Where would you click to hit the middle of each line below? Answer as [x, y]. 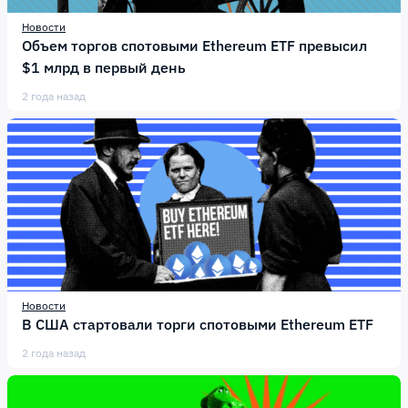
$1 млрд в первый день [104, 67]
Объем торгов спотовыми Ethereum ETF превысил [194, 46]
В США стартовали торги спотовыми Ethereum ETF [198, 324]
